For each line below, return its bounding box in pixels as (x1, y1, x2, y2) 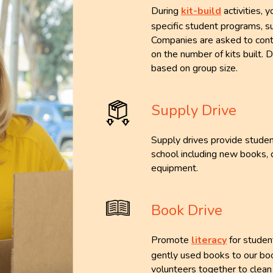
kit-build (181, 4, 222, 18)
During (151, 4, 182, 18)
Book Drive (151, 200, 223, 221)
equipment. (151, 161, 199, 175)
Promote (151, 233, 192, 247)
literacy (191, 233, 227, 247)
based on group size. (151, 62, 238, 76)
